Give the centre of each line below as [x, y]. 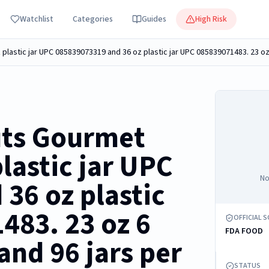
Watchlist [37, 19]
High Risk [211, 19]
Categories [93, 19]
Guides [154, 19]
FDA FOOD [244, 231]
